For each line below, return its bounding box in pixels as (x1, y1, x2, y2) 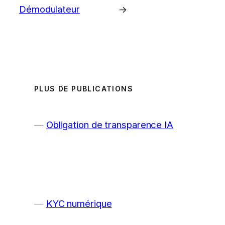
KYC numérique (46, 198, 112, 209)
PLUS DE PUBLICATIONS (34, 84, 133, 93)
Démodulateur (19, 4, 80, 15)
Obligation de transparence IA (46, 119, 173, 131)
